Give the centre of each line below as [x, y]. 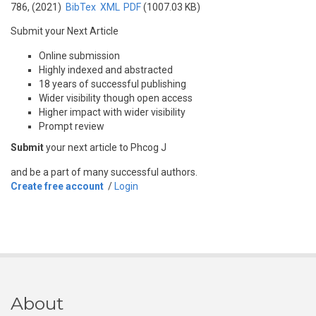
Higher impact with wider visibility [112, 112]
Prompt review [72, 126]
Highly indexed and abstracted [106, 70]
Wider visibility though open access [116, 98]
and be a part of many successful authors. [104, 172]
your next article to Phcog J [105, 147]
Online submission [79, 56]
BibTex [80, 7]
